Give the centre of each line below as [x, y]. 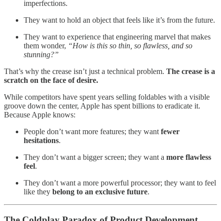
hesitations [41, 140]
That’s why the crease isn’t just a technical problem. [85, 71]
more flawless [189, 157]
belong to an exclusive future [100, 191]
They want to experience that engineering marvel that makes [117, 37]
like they [38, 191]
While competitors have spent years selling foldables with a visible [107, 97]
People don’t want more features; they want [92, 131]
